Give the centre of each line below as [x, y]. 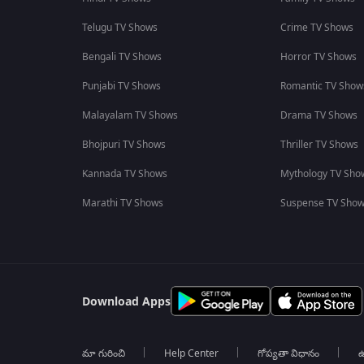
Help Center [191, 353]
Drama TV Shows [318, 115]
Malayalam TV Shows [130, 115]
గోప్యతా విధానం [288, 353]
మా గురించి [103, 353]
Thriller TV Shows [319, 145]
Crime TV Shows [316, 28]
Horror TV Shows [318, 57]
